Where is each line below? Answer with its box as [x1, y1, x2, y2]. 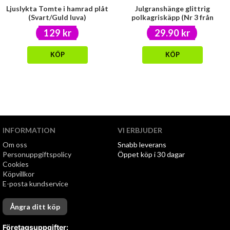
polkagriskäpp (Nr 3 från [131, 13, 214, 22]
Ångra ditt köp [10, 202, 60, 211]
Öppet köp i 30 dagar [117, 150, 186, 159]
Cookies [3, 160, 29, 168]
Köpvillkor [3, 169, 34, 178]
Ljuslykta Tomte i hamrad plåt [6, 4, 109, 13]
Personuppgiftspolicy [3, 150, 71, 159]
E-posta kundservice [3, 179, 70, 188]
